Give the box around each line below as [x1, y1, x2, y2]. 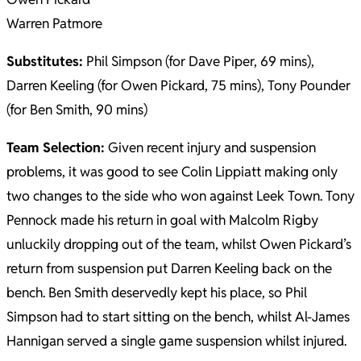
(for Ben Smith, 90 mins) [6, 101, 147, 118]
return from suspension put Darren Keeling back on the [6, 259, 332, 277]
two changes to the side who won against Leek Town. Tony [6, 187, 355, 205]
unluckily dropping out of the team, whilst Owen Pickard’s [6, 235, 351, 253]
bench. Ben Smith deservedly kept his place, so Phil [6, 284, 307, 301]
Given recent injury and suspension [105, 139, 316, 156]
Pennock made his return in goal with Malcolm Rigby [6, 211, 318, 229]
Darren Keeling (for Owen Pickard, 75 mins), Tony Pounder [6, 77, 351, 94]
